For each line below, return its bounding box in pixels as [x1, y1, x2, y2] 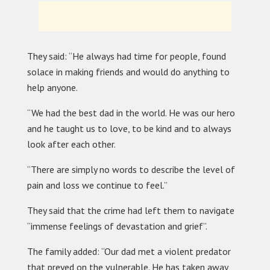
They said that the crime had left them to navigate [27, 204, 234, 216]
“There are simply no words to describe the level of [27, 163, 235, 175]
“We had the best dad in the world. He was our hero [27, 106, 235, 119]
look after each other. [27, 137, 116, 150]
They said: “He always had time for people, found [27, 49, 226, 62]
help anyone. [27, 81, 78, 93]
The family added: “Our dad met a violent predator [27, 245, 231, 257]
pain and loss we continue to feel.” [27, 178, 168, 191]
